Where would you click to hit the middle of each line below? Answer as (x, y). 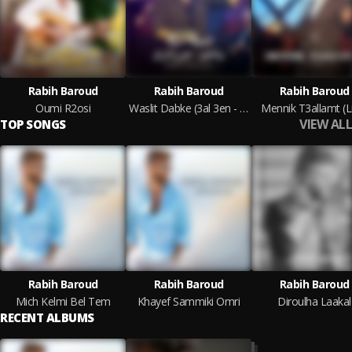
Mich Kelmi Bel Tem (63, 301)
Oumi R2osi (63, 108)
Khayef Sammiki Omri (189, 301)
